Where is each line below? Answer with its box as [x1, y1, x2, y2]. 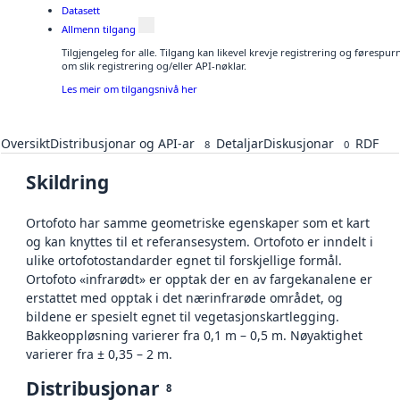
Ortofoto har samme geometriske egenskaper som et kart [26, 213, 370, 231]
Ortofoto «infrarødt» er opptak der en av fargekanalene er [26, 270, 372, 287]
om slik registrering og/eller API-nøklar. [62, 59, 246, 73]
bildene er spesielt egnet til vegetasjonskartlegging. [26, 307, 339, 325]
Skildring [26, 169, 109, 195]
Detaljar [216, 134, 263, 152]
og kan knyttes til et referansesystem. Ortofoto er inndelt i [26, 232, 373, 250]
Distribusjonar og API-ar [50, 134, 195, 152]
